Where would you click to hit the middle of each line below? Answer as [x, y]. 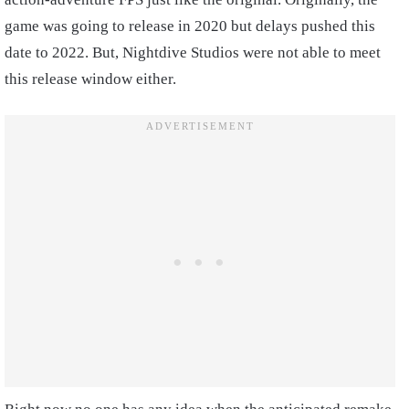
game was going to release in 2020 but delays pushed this [190, 26]
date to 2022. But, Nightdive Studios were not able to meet [193, 52]
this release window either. [92, 79]
